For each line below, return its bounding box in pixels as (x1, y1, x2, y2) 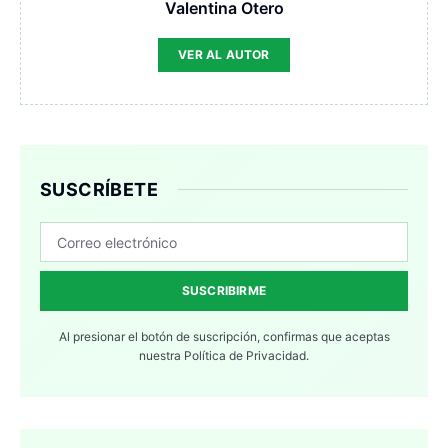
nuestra (139, 348, 184, 364)
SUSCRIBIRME (181, 283, 267, 299)
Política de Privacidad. (184, 348, 309, 364)
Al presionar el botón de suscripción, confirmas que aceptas (58, 329, 390, 345)
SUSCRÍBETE (40, 179, 158, 201)
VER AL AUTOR (178, 47, 270, 63)
